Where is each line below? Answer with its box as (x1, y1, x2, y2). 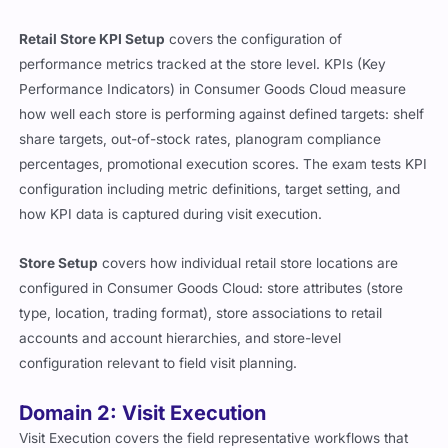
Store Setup (19, 255, 99, 272)
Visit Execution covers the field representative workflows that (19, 429, 409, 446)
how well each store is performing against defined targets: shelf (19, 106, 425, 123)
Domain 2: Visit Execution (19, 400, 267, 425)
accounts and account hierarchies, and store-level (19, 330, 342, 347)
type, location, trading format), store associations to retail (19, 305, 383, 322)
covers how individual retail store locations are (98, 255, 399, 272)
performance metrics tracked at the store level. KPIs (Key (19, 56, 387, 73)
